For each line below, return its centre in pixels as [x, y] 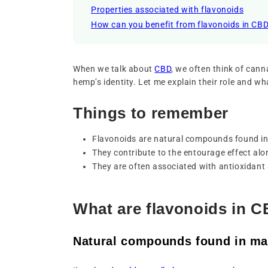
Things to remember [151, 113]
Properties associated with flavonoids [167, 9]
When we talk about [114, 68]
